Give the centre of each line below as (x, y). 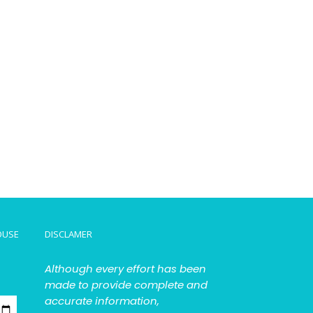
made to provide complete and (126, 284)
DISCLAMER (68, 234)
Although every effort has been (125, 268)
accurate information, (102, 300)
